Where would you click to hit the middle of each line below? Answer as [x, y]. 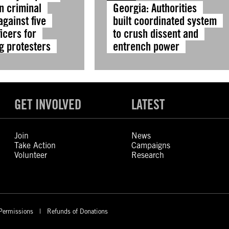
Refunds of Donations [77, 211]
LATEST [148, 104]
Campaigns [151, 145]
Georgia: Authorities [155, 8]
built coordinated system [165, 21]
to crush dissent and [155, 33]
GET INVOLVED [48, 104]
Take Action [35, 145]
